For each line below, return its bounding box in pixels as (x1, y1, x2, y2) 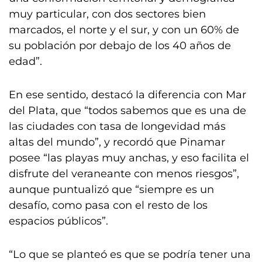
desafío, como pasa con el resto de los (9, 199, 208, 212)
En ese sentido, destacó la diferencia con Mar (9, 88, 246, 101)
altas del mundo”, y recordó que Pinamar (9, 136, 225, 149)
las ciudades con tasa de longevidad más (9, 120, 226, 133)
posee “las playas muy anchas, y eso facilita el (9, 151, 249, 164)
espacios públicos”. (9, 215, 108, 227)
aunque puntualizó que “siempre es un (9, 183, 214, 196)
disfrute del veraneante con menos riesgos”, (9, 167, 239, 180)
